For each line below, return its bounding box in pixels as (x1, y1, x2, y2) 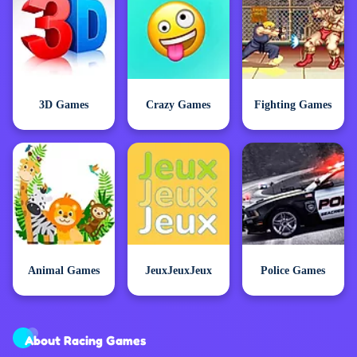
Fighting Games (254, 98, 332, 112)
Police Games (261, 264, 326, 277)
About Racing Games (25, 332, 146, 349)
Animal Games (27, 264, 100, 277)
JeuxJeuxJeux (144, 264, 212, 277)
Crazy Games (146, 98, 211, 112)
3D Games (38, 98, 88, 112)
